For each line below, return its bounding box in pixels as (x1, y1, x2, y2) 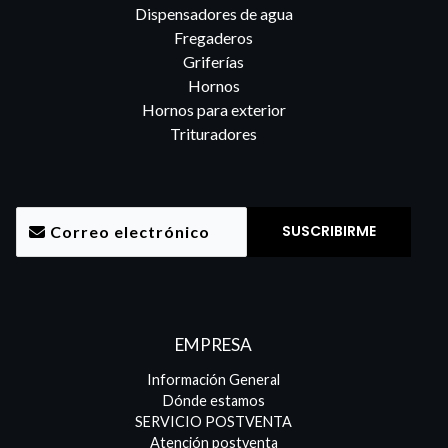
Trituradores (170, 123, 258, 143)
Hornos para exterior (141, 99, 286, 119)
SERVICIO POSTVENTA (135, 413, 293, 431)
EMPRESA (175, 333, 253, 355)
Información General (147, 371, 281, 389)
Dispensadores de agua (134, 3, 293, 23)
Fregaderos (174, 27, 254, 47)
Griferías (183, 51, 245, 71)
